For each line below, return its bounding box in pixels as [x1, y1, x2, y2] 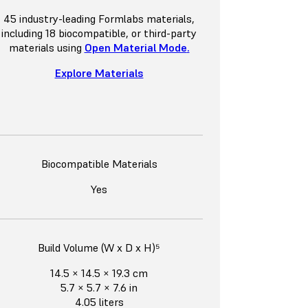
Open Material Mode [84, 41, 187, 55]
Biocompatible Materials [41, 157, 157, 171]
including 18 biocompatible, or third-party [1, 26, 197, 41]
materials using [8, 41, 85, 55]
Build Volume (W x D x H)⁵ [38, 241, 160, 255]
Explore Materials [54, 66, 144, 80]
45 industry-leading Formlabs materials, [3, 12, 195, 26]
